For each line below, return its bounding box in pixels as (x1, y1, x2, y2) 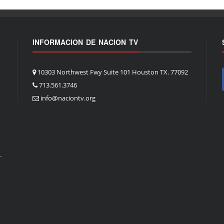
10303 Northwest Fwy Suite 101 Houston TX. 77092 (36, 67, 188, 76)
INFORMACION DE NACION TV (32, 36, 138, 47)
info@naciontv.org (40, 93, 95, 102)
